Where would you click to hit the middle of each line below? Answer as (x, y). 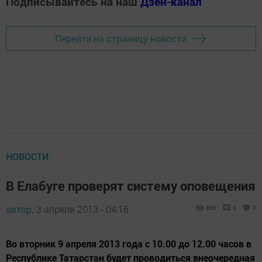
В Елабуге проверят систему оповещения (130, 185)
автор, (20, 209)
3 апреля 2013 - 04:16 (82, 209)
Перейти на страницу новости (121, 39)
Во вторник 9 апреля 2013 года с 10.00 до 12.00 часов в (129, 243)
